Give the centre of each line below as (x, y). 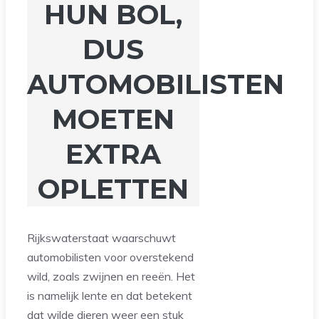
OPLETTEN (114, 189)
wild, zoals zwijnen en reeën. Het (111, 277)
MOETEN (114, 119)
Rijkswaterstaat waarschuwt (101, 238)
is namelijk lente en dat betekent (110, 296)
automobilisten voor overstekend (110, 257)
